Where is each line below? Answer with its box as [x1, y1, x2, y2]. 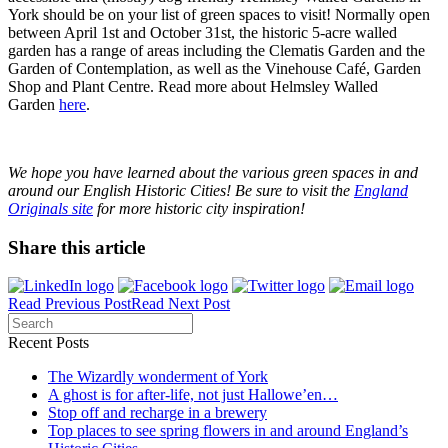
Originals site [8, 199, 93, 217]
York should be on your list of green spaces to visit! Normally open [8, 5, 430, 23]
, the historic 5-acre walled [231, 23, 397, 41]
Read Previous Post [8, 295, 131, 313]
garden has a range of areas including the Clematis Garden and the [8, 41, 425, 59]
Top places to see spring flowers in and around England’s [48, 422, 408, 440]
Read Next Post [131, 295, 230, 313]
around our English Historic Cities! [8, 181, 235, 199]
